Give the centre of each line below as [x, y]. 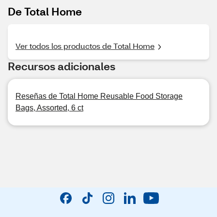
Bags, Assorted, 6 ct [49, 108]
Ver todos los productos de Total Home [85, 46]
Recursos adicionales [62, 66]
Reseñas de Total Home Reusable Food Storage [99, 96]
